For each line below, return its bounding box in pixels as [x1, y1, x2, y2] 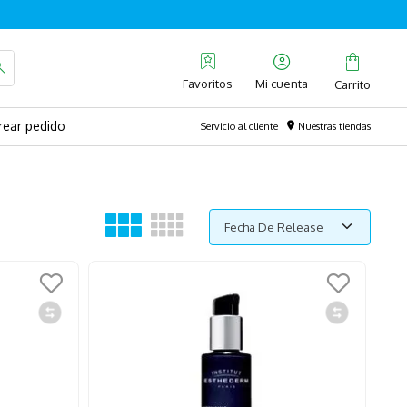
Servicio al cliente [201, 120, 278, 134]
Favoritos [183, 76, 233, 92]
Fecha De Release [224, 219, 323, 234]
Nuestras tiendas [298, 120, 371, 134]
